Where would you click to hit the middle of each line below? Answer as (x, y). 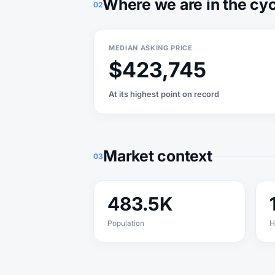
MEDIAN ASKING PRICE (151, 48)
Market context (158, 156)
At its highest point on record (164, 94)
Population (126, 223)
